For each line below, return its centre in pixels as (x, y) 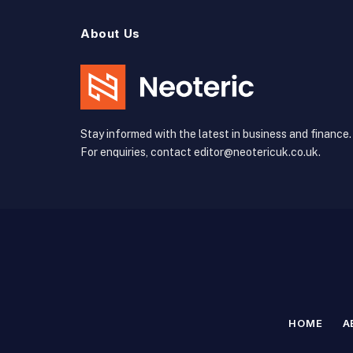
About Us (110, 33)
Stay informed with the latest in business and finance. (216, 134)
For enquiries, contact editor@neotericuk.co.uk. (201, 152)
